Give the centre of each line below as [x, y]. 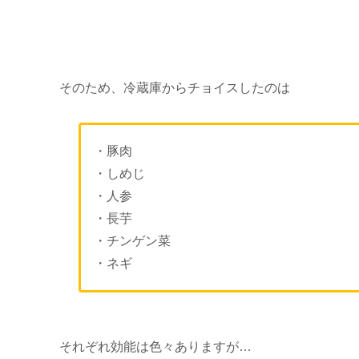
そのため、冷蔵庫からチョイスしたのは [175, 87]
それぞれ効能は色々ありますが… [155, 346]
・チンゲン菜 [132, 240]
